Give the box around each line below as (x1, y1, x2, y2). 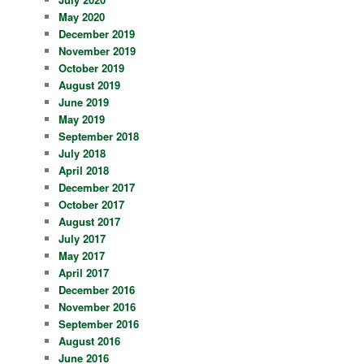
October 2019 (58, 60, 125, 76)
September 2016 (58, 316, 140, 332)
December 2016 (58, 282, 136, 298)
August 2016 (58, 333, 121, 349)
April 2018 (58, 162, 110, 179)
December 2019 (58, 26, 136, 42)
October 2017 (58, 197, 125, 213)
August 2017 (58, 214, 121, 230)
